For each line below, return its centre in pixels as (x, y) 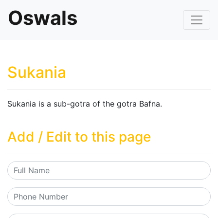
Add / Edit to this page (79, 137)
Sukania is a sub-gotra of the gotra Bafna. (85, 104)
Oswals (43, 18)
